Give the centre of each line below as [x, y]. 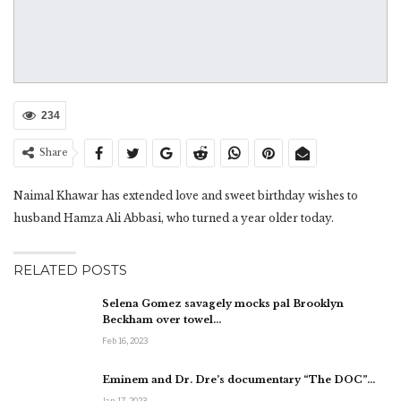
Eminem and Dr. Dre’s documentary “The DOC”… [239, 380]
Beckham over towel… [162, 319]
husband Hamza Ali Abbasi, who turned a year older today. [174, 218]
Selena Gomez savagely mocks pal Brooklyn [223, 303]
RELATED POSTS [70, 269]
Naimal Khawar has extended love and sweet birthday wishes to [186, 195]
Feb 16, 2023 [125, 340]
